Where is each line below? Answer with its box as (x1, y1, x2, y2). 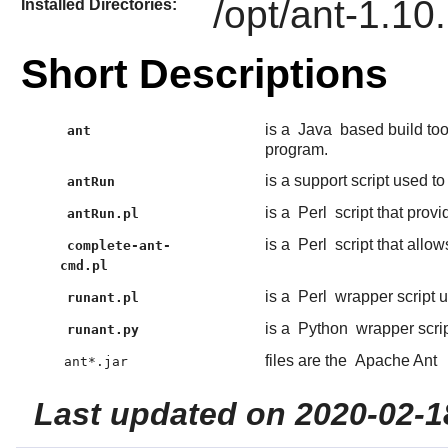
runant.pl (67, 290, 140, 306)
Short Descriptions (20, 50, 388, 97)
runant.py (67, 322, 140, 338)
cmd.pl (59, 258, 108, 274)
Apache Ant (354, 352, 437, 370)
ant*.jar (63, 354, 128, 370)
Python (297, 320, 348, 338)
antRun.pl (67, 206, 140, 222)
